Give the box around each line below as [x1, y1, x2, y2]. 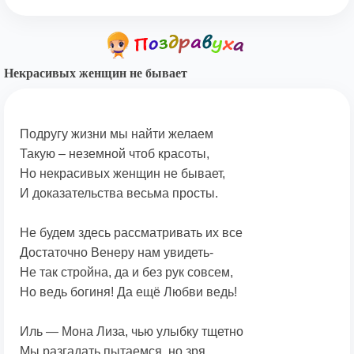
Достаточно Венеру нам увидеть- [20, 245, 213, 259]
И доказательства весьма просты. [20, 186, 218, 200]
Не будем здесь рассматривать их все [20, 225, 243, 239]
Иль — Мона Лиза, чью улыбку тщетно [20, 324, 243, 338]
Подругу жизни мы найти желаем [20, 126, 213, 141]
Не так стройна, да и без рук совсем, [20, 265, 233, 279]
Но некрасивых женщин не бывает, [20, 166, 225, 180]
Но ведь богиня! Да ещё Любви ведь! [20, 284, 237, 299]
